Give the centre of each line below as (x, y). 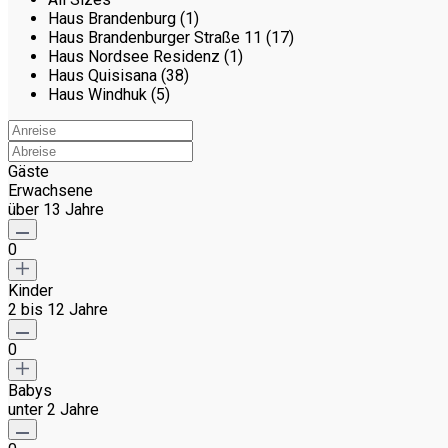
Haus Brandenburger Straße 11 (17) (171, 38)
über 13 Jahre (56, 210)
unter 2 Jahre (53, 410)
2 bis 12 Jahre (58, 310)
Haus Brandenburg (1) (123, 19)
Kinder (30, 291)
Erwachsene (50, 191)
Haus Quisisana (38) (118, 76)
